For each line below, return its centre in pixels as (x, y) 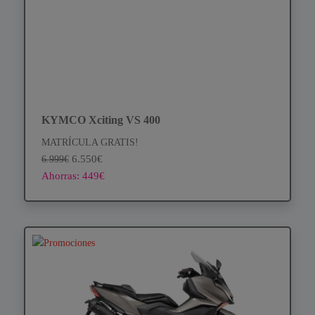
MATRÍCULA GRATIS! (90, 142)
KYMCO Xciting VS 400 (101, 120)
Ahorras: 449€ (73, 175)
